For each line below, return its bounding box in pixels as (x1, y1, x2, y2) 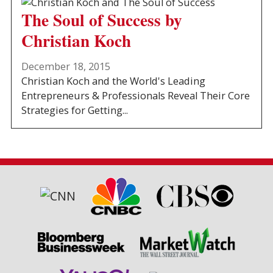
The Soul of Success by (21, 7, 183, 32)
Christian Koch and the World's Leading (21, 74, 206, 88)
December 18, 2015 (21, 60, 111, 74)
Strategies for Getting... (21, 104, 129, 118)
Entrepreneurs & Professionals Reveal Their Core (21, 89, 250, 103)
